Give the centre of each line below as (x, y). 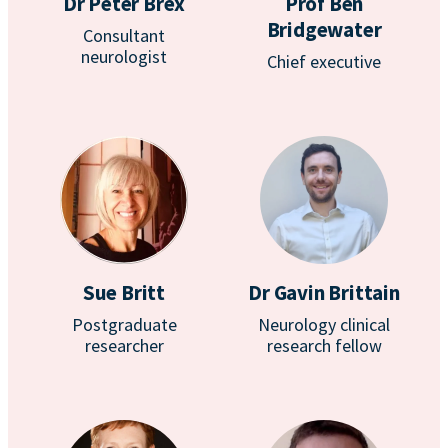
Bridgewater (324, 29)
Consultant (124, 35)
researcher (124, 345)
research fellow (324, 345)
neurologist (124, 56)
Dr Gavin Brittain (324, 292)
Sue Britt (124, 292)
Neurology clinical (324, 324)
